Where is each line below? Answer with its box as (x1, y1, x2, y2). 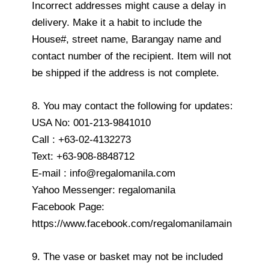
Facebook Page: (32, 201, 104, 213)
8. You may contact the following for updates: (32, 100, 233, 112)
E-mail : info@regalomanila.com (32, 167, 175, 179)
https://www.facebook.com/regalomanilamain (32, 217, 232, 229)
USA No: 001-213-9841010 (32, 116, 151, 128)
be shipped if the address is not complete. (32, 67, 219, 79)
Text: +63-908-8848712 (32, 150, 134, 162)
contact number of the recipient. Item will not (32, 50, 231, 62)
